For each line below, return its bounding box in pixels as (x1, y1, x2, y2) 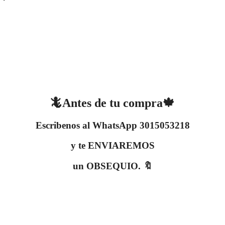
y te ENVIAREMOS (70, 140, 155, 151)
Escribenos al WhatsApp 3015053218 (35, 120, 190, 131)
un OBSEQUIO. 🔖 (72, 161, 153, 172)
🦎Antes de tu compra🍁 (50, 96, 175, 109)
